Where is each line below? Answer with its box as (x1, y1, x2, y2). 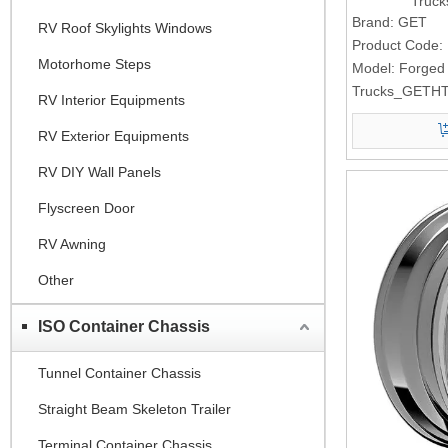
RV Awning (38, 235, 106, 252)
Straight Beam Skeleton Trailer (38, 400, 231, 417)
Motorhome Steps (38, 55, 151, 72)
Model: (352, 59, 395, 76)
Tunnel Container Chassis (38, 364, 201, 381)
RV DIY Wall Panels (38, 163, 161, 180)
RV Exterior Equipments (38, 127, 189, 144)
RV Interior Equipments (38, 91, 185, 108)
